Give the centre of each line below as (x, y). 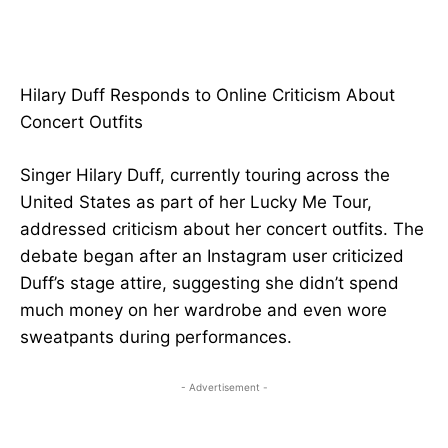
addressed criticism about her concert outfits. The (222, 229)
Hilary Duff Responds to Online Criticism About (207, 95)
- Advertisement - (224, 387)
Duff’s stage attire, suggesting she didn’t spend (209, 283)
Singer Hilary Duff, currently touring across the (205, 175)
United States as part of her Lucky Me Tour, (196, 202)
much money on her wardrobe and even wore (203, 310)
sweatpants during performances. (156, 337)
